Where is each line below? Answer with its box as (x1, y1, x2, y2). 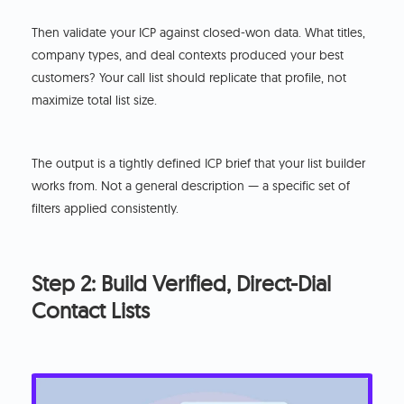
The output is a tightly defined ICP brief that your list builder (32, 155, 366, 172)
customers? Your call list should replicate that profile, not (32, 69, 347, 87)
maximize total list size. (32, 92, 158, 109)
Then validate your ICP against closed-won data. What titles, (32, 24, 366, 41)
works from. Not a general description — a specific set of (32, 178, 351, 195)
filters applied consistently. (32, 200, 179, 217)
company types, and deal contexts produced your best (32, 47, 344, 64)
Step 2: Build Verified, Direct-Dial (32, 270, 332, 298)
